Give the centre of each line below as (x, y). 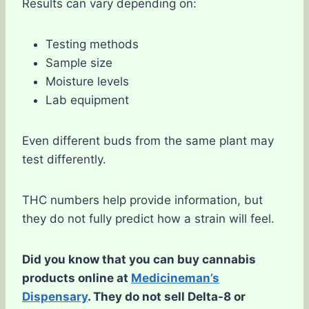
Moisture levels (87, 81)
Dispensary (55, 296)
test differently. (64, 159)
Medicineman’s (175, 278)
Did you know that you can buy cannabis (139, 259)
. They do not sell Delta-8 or (167, 296)
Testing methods (92, 44)
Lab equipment (87, 100)
